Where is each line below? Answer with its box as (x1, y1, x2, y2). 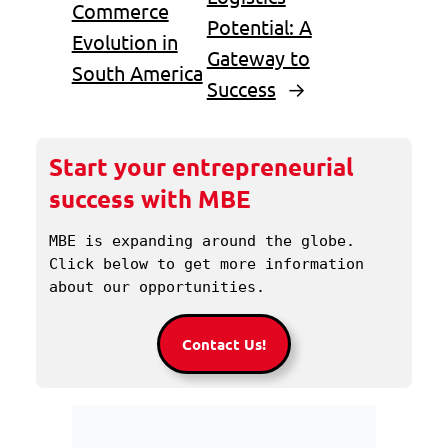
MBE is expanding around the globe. (49, 232, 356, 251)
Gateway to (206, 44, 310, 70)
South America (71, 60, 203, 86)
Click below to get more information (49, 255, 365, 274)
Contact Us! (182, 334, 266, 355)
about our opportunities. (49, 278, 266, 297)
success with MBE (49, 183, 252, 215)
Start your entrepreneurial (49, 151, 355, 183)
